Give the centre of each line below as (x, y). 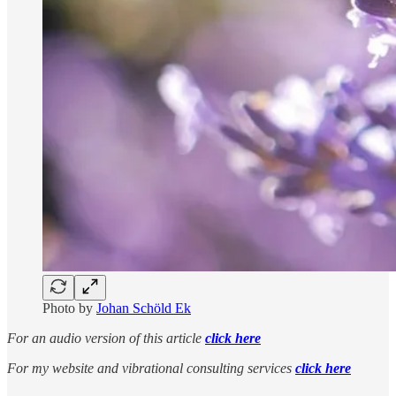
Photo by (69, 308)
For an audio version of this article (106, 338)
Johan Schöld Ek (144, 308)
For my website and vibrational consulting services (151, 368)
